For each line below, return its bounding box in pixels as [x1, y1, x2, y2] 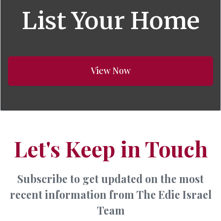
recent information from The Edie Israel [9, 187, 212, 201]
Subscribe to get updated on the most [17, 172, 204, 185]
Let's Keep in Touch [13, 134, 208, 163]
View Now [90, 65, 131, 76]
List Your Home [21, 6, 200, 36]
